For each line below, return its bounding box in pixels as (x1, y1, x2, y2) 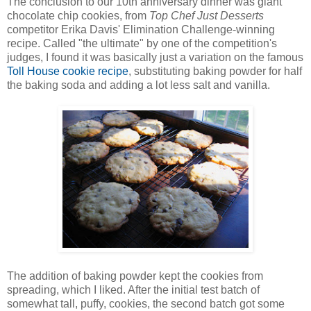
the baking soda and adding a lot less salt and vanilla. (7, 78, 270, 91)
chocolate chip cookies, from (7, 9, 149, 22)
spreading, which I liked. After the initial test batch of (7, 283, 260, 296)
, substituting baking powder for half (128, 65, 302, 77)
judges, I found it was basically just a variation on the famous (7, 51, 303, 63)
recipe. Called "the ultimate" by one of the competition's (7, 37, 277, 49)
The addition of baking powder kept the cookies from (7, 269, 263, 282)
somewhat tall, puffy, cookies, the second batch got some (7, 297, 285, 310)
